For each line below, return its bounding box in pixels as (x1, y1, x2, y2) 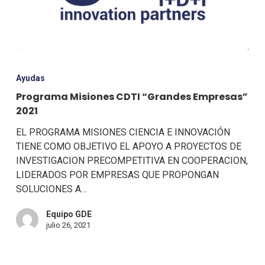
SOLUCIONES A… (15, 183, 87, 195)
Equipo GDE (46, 209, 92, 219)
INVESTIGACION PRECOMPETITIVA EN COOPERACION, (15, 154, 248, 166)
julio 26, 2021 (46, 220, 91, 230)
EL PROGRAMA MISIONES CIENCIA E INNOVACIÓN (15, 126, 230, 138)
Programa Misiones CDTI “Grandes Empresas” (15, 89, 248, 104)
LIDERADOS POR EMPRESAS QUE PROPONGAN (15, 169, 219, 180)
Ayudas (15, 73, 45, 83)
